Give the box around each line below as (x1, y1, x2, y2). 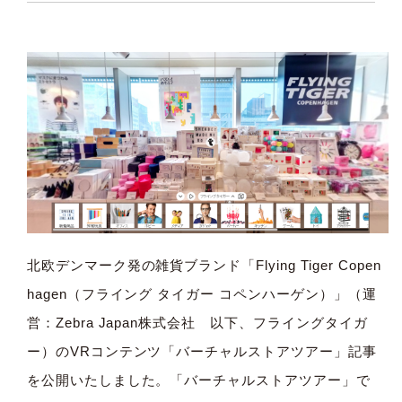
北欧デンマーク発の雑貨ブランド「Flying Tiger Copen (26, 257, 381, 273)
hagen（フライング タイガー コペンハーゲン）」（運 (26, 285, 377, 301)
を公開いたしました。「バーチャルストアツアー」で (26, 371, 371, 388)
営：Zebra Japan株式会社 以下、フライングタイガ (26, 314, 368, 330)
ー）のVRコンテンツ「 (26, 343, 177, 359)
